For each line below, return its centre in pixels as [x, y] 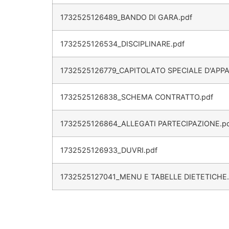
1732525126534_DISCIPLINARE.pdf [122, 44]
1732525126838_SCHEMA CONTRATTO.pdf [137, 97]
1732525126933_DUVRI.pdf [109, 150]
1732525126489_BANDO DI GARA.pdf [126, 17]
